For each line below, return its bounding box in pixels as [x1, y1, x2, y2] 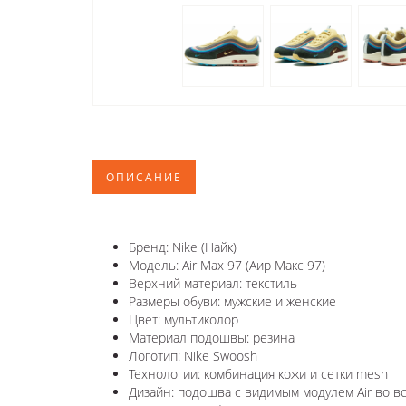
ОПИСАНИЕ [106, 169, 182, 185]
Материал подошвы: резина [129, 328, 295, 346]
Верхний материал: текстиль [129, 274, 297, 292]
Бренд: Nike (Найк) [129, 237, 237, 256]
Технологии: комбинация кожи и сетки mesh [129, 364, 388, 382]
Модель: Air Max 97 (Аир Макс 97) [129, 256, 325, 274]
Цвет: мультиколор [129, 310, 238, 328]
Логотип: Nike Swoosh [129, 346, 257, 364]
